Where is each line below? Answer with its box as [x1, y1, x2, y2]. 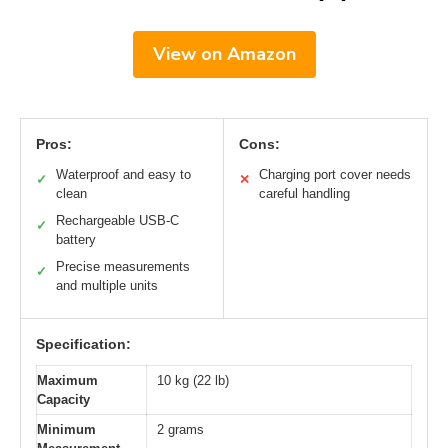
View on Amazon [152, 42, 296, 67]
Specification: [36, 336, 131, 353]
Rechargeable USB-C [56, 213, 179, 229]
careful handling [259, 186, 350, 202]
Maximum [37, 373, 98, 389]
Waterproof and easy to [56, 167, 191, 183]
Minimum [37, 422, 96, 438]
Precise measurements [56, 259, 190, 275]
